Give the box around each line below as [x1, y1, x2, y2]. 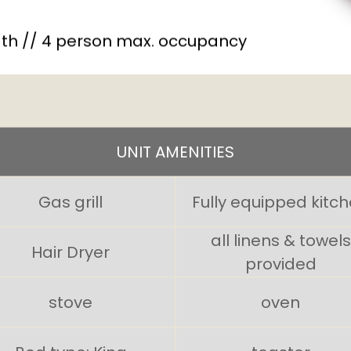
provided [244, 251, 317, 274]
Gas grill [38, 190, 103, 212]
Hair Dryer [31, 240, 110, 262]
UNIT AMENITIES [116, 139, 234, 162]
